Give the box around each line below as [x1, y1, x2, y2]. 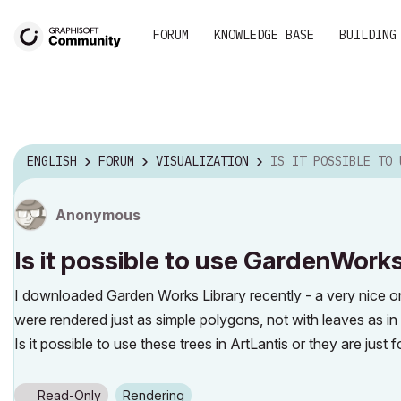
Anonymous [55, 205, 141, 224]
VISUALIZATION [156, 153, 249, 170]
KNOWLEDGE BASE [214, 27, 314, 43]
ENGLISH [27, 153, 77, 170]
